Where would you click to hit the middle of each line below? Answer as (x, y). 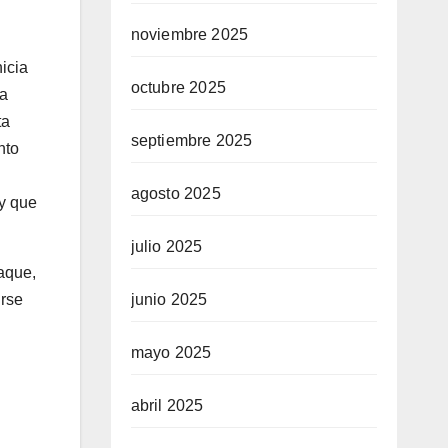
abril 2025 (167, 405)
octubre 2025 (178, 87)
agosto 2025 (175, 193)
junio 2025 (169, 299)
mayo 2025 (171, 352)
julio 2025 (166, 246)
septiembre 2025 (191, 140)
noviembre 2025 (189, 34)
